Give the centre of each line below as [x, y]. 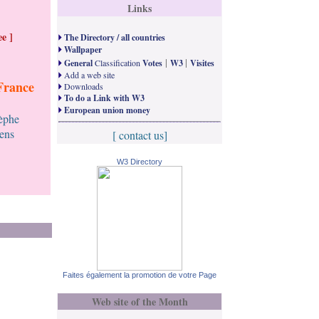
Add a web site [88, 75]
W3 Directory [140, 162]
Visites [202, 63]
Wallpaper [83, 49]
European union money [107, 110]
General [78, 63]
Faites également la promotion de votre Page [140, 275]
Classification [119, 63]
